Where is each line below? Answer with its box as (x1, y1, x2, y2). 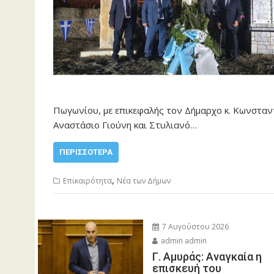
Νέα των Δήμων (117, 176, 171, 186)
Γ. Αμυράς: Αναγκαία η (152, 250, 262, 263)
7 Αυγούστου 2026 (160, 221, 229, 232)
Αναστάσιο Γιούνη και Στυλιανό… (53, 119, 197, 131)
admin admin (158, 235, 207, 246)
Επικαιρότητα (63, 176, 112, 186)
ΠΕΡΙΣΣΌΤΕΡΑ (59, 147, 113, 157)
